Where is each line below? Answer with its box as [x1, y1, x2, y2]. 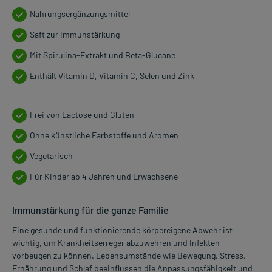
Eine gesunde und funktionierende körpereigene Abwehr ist [12, 225, 233, 236]
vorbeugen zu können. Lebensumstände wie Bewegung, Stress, [12, 250, 246, 261]
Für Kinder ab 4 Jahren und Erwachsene [30, 171, 178, 182]
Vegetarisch [30, 151, 73, 161]
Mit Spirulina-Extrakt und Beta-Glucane [30, 50, 175, 61]
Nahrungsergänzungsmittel [30, 8, 130, 19]
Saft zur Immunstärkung [30, 29, 120, 40]
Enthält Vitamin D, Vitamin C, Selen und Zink [30, 70, 194, 81]
